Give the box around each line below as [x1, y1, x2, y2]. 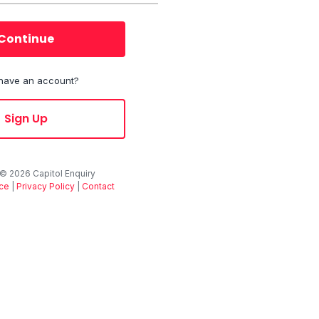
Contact [82, 181, 115, 192]
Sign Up [4, 110, 48, 127]
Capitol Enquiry [31, 168, 95, 179]
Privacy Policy [16, 181, 75, 192]
